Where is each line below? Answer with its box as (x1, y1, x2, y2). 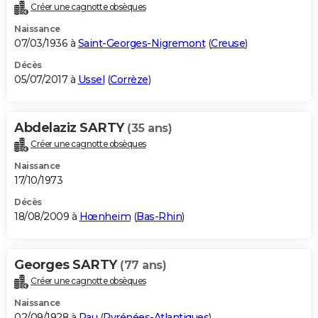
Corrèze (110, 73, 148, 87)
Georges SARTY (14, 257, 120, 273)
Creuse (211, 37, 245, 50)
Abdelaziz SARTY (14, 120, 127, 136)
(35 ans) (127, 121, 172, 136)
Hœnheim (79, 210, 131, 224)
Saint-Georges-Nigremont (77, 37, 205, 50)
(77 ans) (120, 258, 166, 273)
